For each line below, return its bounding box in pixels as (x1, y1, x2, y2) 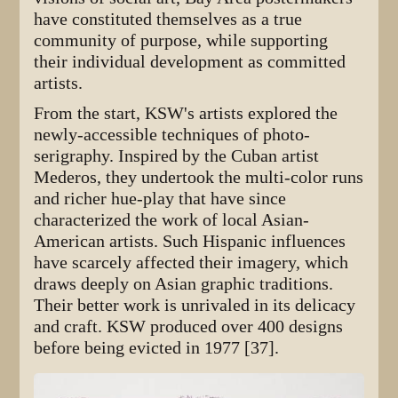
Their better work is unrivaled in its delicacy (34, 294, 356, 315)
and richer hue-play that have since (34, 187, 287, 209)
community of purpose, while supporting (34, 29, 329, 51)
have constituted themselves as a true (34, 8, 303, 29)
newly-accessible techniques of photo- (34, 123, 311, 145)
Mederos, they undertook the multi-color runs (34, 166, 364, 187)
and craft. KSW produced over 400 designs (34, 315, 344, 337)
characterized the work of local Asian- (34, 209, 310, 230)
